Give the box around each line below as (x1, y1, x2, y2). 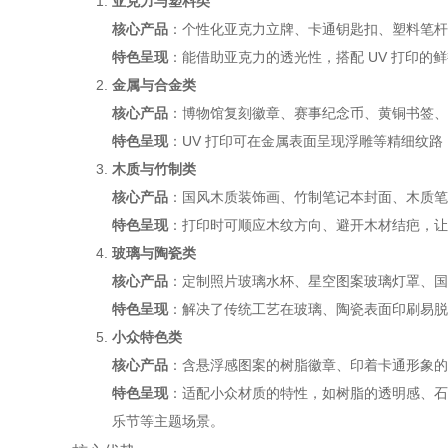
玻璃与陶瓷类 (112, 245, 196, 262)
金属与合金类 (112, 77, 196, 94)
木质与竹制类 (112, 161, 196, 178)
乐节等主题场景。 (112, 413, 224, 430)
